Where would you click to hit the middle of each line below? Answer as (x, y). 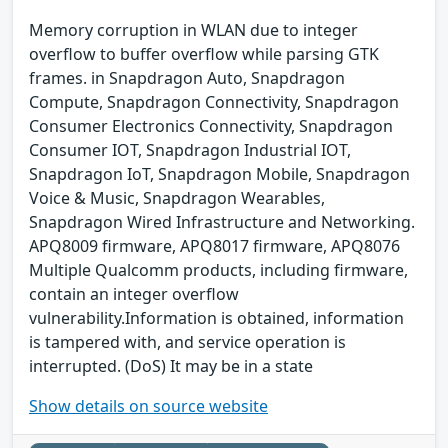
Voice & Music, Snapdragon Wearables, (177, 197)
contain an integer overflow (134, 293)
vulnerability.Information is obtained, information (216, 317)
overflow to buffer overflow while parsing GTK (204, 53)
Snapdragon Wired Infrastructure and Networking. (222, 221)
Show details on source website (148, 405)
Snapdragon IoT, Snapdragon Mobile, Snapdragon (219, 173)
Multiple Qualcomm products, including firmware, (218, 269)
